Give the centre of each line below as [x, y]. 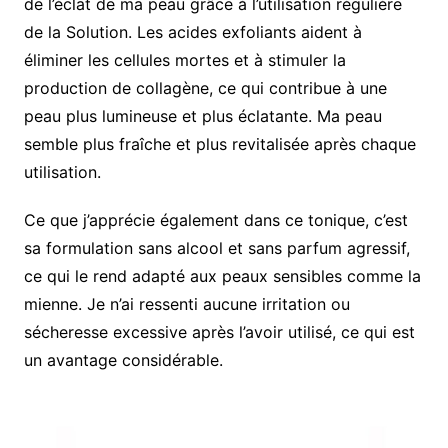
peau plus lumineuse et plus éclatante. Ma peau [202, 116]
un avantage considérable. [123, 360]
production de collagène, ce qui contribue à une [205, 88]
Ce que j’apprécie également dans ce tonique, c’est [215, 220]
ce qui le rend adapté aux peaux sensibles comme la [222, 276]
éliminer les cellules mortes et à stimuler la [184, 60]
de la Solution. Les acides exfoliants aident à [192, 32]
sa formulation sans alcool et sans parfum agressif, [216, 248]
